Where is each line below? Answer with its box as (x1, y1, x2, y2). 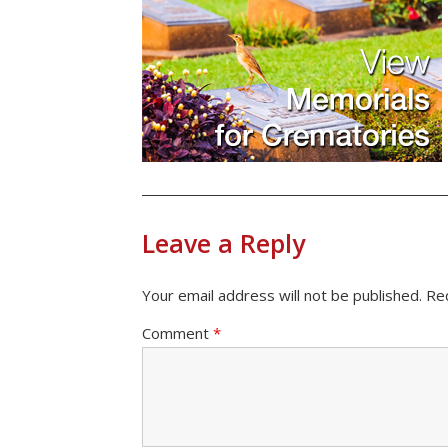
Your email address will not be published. (142, 285, 422, 306)
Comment (142, 323, 213, 344)
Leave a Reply (142, 226, 305, 261)
